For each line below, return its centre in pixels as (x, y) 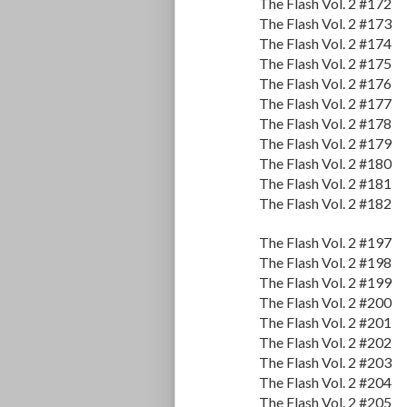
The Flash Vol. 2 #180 (325, 164)
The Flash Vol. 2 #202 (325, 342)
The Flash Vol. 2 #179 (325, 144)
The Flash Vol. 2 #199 (325, 283)
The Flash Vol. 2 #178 (325, 124)
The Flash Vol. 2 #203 (325, 362)
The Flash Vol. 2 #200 (325, 303)
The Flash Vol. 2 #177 (325, 104)
